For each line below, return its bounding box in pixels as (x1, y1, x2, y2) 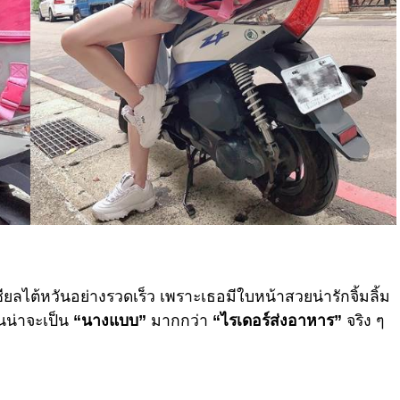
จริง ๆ (342, 312, 384, 330)
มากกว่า (146, 312, 212, 330)
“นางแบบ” (73, 312, 146, 330)
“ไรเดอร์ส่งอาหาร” (212, 312, 342, 330)
